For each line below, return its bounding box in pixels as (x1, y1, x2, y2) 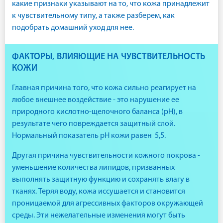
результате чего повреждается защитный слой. (12, 120, 175, 128)
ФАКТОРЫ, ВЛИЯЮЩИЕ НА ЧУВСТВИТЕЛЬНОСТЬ (12, 52, 206, 62)
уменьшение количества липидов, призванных (12, 164, 175, 172)
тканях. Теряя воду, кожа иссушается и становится (12, 188, 185, 196)
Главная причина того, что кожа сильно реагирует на (12, 84, 196, 92)
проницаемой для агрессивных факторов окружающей (12, 200, 203, 208)
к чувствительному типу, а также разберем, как (12, 12, 175, 20)
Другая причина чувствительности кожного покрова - (12, 152, 200, 160)
